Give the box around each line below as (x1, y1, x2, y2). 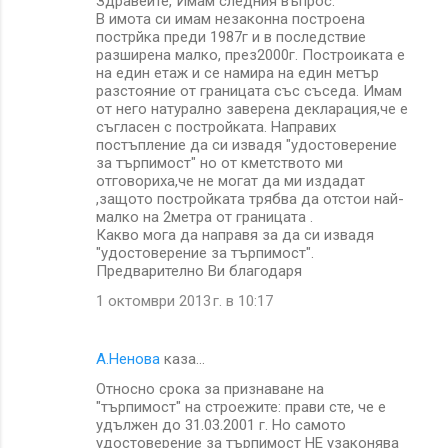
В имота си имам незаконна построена (96, 9, 365, 28)
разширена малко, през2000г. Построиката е (96, 45, 405, 64)
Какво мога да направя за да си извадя (96, 225, 374, 244)
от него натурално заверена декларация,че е (96, 99, 408, 118)
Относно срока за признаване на (96, 379, 324, 398)
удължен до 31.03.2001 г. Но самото (96, 415, 346, 434)
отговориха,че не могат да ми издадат (96, 171, 365, 190)
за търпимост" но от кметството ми (96, 153, 343, 172)
